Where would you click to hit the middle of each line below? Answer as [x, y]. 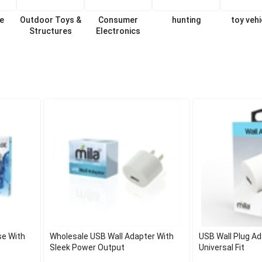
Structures [50, 31]
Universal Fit [221, 247]
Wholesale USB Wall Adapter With [112, 236]
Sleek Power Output [87, 247]
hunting [186, 20]
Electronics [118, 31]
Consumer [118, 20]
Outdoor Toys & [50, 20]
